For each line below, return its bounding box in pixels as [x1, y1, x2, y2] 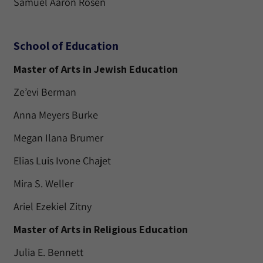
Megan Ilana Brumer [14, 131, 103, 144]
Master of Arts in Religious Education [14, 222, 188, 236]
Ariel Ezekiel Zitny [14, 200, 92, 213]
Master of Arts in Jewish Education [14, 62, 178, 76]
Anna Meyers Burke [14, 108, 98, 122]
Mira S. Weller [14, 177, 73, 190]
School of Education [14, 38, 119, 53]
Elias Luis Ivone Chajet [14, 154, 111, 167]
